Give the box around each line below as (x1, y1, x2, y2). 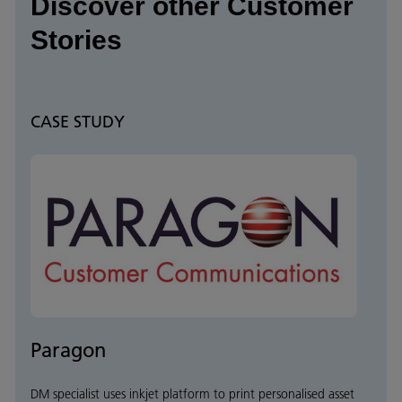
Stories (31, 25, 122, 56)
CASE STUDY (31, 111, 125, 133)
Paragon (31, 337, 106, 363)
